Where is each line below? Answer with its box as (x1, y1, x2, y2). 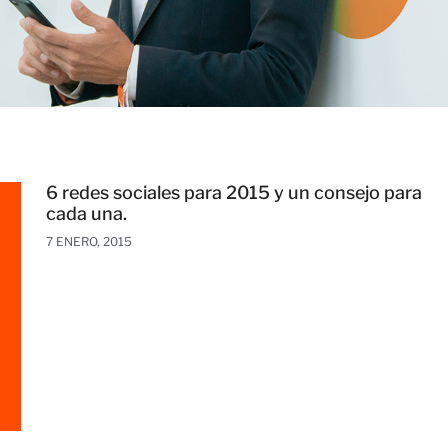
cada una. (46, 203, 128, 224)
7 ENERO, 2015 (46, 234, 133, 249)
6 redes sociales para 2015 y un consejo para (46, 182, 423, 203)
